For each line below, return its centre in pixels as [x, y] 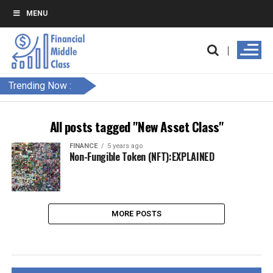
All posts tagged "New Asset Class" [136, 126]
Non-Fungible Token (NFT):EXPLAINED [142, 157]
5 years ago [125, 146]
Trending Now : [40, 86]
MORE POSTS [136, 214]
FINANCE [83, 146]
